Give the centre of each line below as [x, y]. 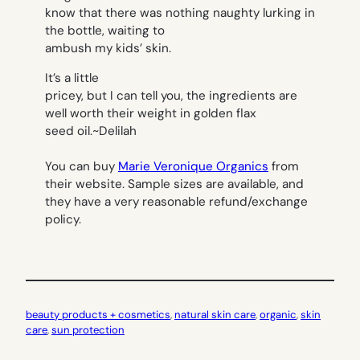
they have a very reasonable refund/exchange [176, 202]
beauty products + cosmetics [98, 314]
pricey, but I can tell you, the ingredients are [171, 96]
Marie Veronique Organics [193, 167]
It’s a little [72, 78]
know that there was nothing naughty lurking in [180, 13]
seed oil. [69, 131]
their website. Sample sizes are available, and [174, 184]
